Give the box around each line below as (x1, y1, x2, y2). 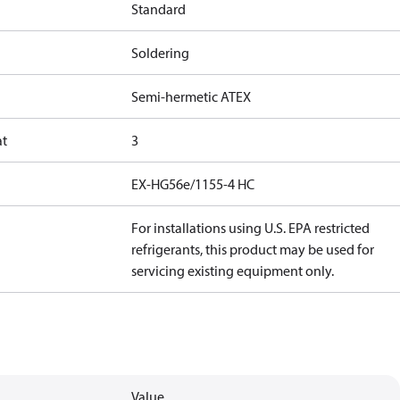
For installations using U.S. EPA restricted (131, 219, 371, 237)
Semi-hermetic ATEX (131, 87, 252, 105)
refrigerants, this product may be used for (131, 240, 375, 258)
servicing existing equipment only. (131, 262, 335, 279)
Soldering (131, 44, 190, 62)
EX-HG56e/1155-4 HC (131, 175, 255, 193)
